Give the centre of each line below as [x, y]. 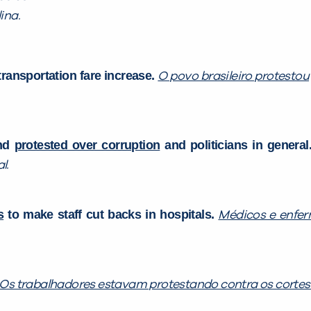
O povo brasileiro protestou [234, 76]
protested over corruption [87, 145]
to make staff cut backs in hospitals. [111, 214]
